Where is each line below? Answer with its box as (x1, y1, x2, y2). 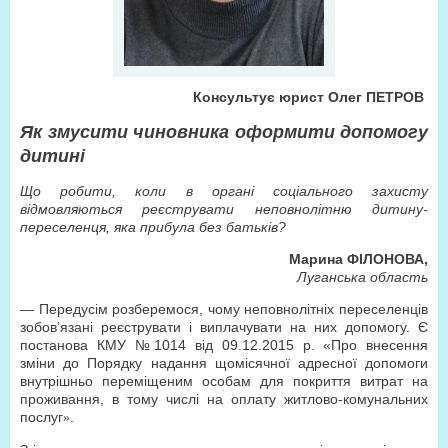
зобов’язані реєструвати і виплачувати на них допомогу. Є (20, 319, 428, 335)
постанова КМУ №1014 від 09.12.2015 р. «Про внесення (20, 337, 428, 353)
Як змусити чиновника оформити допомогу (20, 122, 428, 142)
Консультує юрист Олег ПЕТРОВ (193, 89, 428, 105)
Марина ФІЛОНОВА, (289, 251, 428, 267)
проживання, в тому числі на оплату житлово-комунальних (20, 391, 428, 407)
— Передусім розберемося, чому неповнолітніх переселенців (20, 301, 428, 317)
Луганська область (297, 269, 428, 285)
